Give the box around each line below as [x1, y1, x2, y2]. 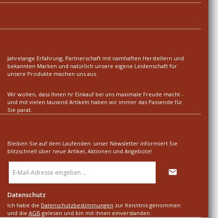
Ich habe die [7, 201, 41, 209]
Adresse [9, 177, 30, 185]
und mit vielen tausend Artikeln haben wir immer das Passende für [7, 98, 182, 106]
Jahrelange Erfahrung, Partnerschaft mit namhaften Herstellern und [7, 54, 184, 62]
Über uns [7, 35, 38, 44]
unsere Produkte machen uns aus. [7, 70, 97, 78]
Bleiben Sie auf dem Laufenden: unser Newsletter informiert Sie [7, 140, 178, 147]
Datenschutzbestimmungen [41, 201, 113, 209]
